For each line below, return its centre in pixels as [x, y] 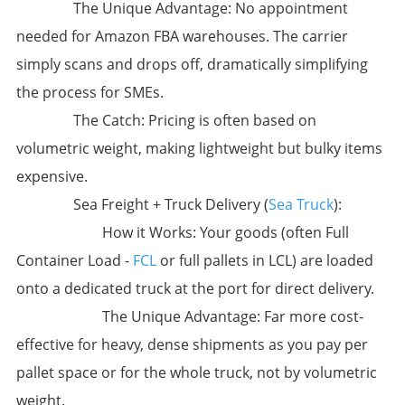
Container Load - [74, 261]
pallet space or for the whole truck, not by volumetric [196, 373]
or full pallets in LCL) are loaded [264, 261]
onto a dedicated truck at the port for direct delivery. [195, 289]
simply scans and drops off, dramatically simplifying [192, 65]
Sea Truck [301, 205]
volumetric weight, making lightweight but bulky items [199, 149]
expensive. [52, 177]
